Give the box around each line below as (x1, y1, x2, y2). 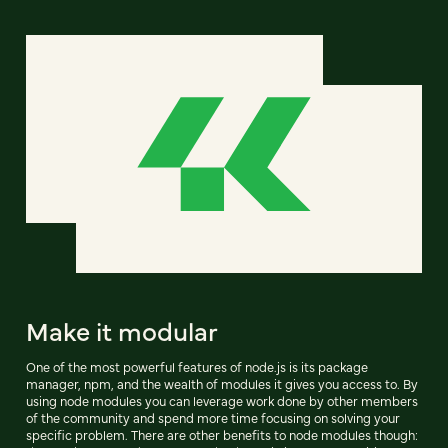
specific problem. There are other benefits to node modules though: (26, 425, 418, 443)
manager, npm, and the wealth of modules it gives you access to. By (26, 374, 418, 392)
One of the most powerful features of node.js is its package (26, 357, 368, 375)
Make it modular (26, 311, 218, 348)
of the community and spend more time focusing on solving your (26, 408, 400, 426)
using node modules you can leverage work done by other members (26, 391, 418, 409)
